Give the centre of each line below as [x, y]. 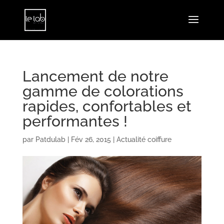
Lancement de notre [95, 76]
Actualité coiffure [144, 139]
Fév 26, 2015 [91, 139]
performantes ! [75, 121]
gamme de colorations [103, 91]
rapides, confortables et [107, 106]
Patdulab [50, 139]
